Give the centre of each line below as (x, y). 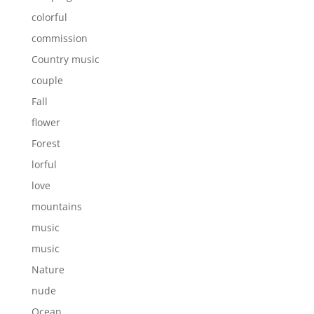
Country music (65, 59)
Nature (48, 269)
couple (47, 80)
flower (46, 122)
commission (59, 38)
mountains (56, 206)
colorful (49, 17)
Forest (46, 143)
